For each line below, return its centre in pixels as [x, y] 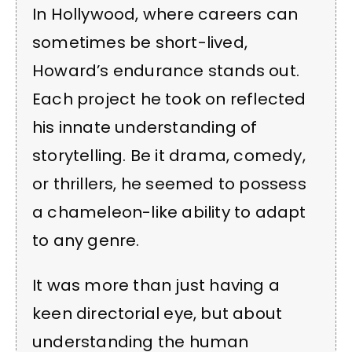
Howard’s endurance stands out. [166, 71]
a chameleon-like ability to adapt [169, 213]
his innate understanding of [145, 128]
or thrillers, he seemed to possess [169, 184]
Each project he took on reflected [169, 99]
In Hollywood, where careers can [165, 15]
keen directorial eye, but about [158, 313]
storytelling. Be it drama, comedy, [169, 156]
